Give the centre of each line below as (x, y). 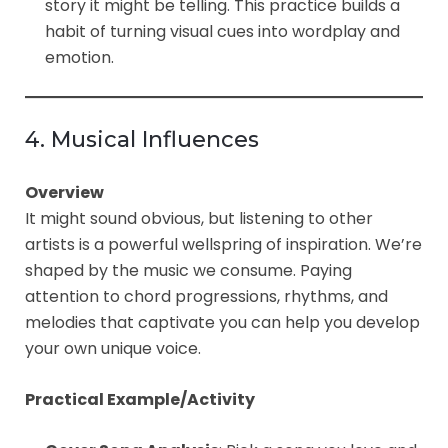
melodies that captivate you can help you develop (222, 322)
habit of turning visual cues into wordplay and (222, 31)
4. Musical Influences (142, 139)
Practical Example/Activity (140, 399)
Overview (64, 192)
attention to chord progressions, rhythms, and (206, 296)
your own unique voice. (113, 348)
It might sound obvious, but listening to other (199, 218)
